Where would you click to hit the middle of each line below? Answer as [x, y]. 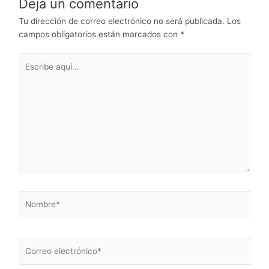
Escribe [32, 59]
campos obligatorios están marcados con [99, 35]
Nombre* [35, 197]
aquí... [30, 72]
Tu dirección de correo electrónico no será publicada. [122, 21]
